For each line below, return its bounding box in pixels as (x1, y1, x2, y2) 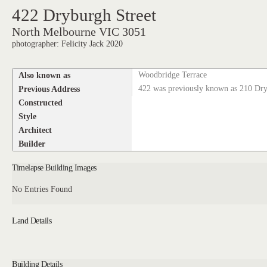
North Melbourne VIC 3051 (12, 25, 147, 39)
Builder (18, 138, 46, 148)
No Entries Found (12, 184, 73, 194)
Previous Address (18, 83, 80, 94)
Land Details (12, 216, 52, 226)
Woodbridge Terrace (138, 70, 207, 79)
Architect (18, 125, 52, 135)
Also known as (18, 70, 71, 80)
